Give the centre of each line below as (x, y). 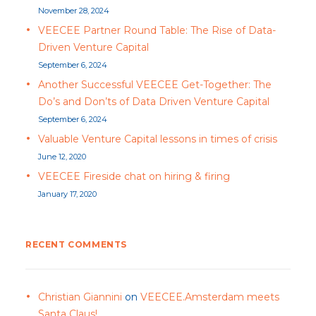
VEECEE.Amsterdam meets (210, 297)
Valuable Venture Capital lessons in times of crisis (158, 139)
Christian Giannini (80, 297)
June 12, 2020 (62, 157)
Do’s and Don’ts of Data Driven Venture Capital (154, 102)
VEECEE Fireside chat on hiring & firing (134, 176)
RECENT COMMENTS (76, 244)
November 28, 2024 (74, 11)
